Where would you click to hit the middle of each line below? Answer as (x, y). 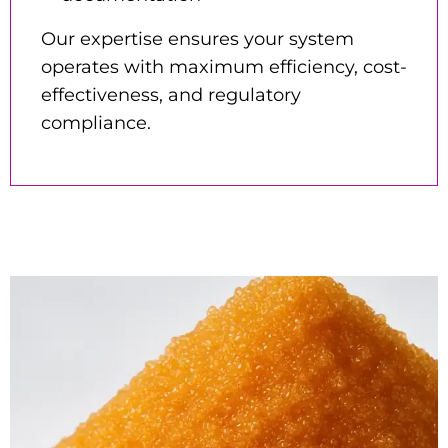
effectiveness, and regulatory (171, 94)
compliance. (96, 122)
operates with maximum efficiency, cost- (224, 66)
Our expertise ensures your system (197, 38)
